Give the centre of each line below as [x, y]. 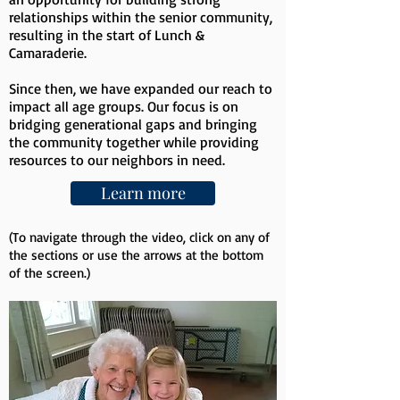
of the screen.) [50, 273]
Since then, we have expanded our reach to [141, 88]
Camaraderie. [50, 53]
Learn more [143, 193]
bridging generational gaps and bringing [133, 124]
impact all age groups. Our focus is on [124, 106]
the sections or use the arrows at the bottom [137, 255]
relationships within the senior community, [141, 17]
